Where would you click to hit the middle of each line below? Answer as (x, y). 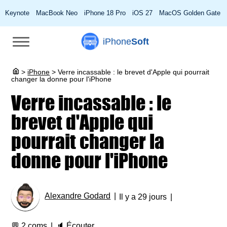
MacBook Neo (57, 13)
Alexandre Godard (78, 196)
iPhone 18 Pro (105, 13)
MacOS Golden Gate (190, 13)
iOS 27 (142, 13)
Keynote (17, 13)
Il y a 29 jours (143, 197)
